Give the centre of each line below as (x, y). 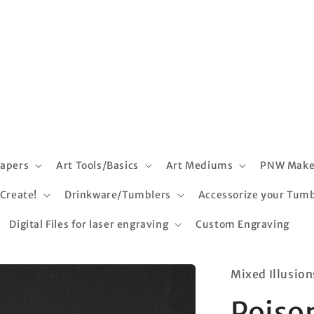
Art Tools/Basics (97, 165)
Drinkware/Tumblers (118, 195)
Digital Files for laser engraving (89, 224)
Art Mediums (199, 165)
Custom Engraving (243, 224)
